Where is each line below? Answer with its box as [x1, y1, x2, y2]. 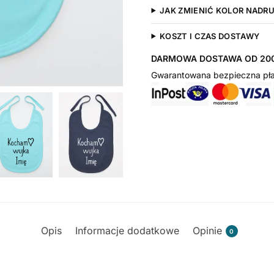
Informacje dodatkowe [75, 224, 179, 237]
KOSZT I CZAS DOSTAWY [160, 31, 260, 41]
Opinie [192, 224, 222, 237]
